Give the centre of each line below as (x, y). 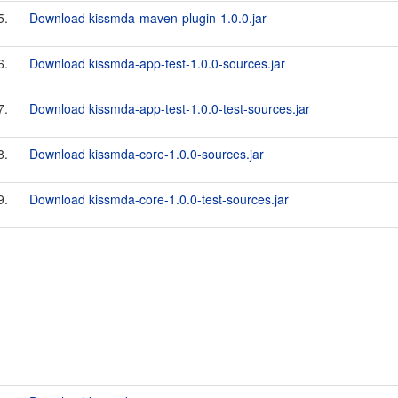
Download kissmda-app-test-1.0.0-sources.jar (157, 63)
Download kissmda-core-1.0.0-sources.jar (147, 154)
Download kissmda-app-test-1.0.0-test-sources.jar (170, 108)
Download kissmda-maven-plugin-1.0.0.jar (148, 18)
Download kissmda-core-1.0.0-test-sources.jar (159, 199)
